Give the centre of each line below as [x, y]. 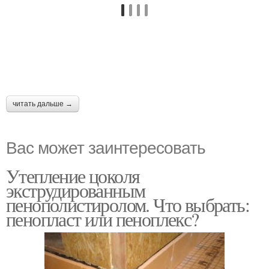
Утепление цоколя [73, 175]
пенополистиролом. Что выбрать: [128, 204]
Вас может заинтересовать [106, 146]
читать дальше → [43, 104]
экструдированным [76, 190]
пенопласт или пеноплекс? [102, 219]
